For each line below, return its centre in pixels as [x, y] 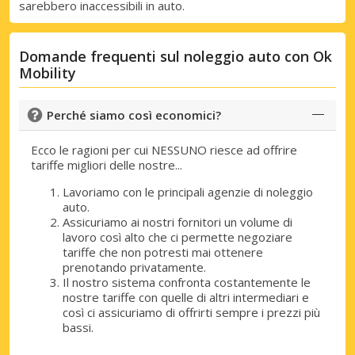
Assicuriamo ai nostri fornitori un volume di [177, 221]
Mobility [48, 73]
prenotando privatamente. [134, 267]
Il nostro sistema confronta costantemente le [187, 282]
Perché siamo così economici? [134, 115]
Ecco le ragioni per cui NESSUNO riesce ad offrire [164, 149]
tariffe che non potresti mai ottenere [163, 252]
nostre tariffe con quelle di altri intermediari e [186, 297]
